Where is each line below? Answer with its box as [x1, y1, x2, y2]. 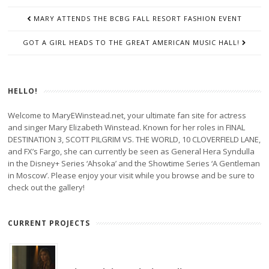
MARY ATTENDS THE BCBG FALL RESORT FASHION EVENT [34, 14, 242, 23]
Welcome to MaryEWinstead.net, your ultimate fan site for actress [8, 110, 247, 121]
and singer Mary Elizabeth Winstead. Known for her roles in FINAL [8, 122, 246, 133]
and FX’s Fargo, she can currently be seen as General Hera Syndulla [8, 146, 255, 157]
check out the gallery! [8, 182, 85, 193]
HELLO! [8, 86, 38, 96]
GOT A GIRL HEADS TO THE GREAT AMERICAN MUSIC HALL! [23, 38, 240, 47]
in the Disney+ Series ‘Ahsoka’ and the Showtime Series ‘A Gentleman [8, 158, 261, 169]
